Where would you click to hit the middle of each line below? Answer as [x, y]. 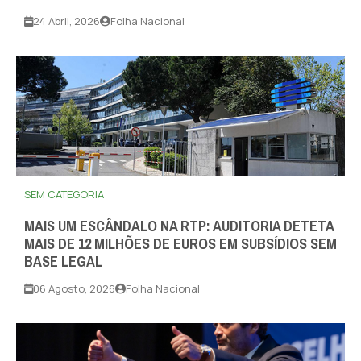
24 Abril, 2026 [66, 21]
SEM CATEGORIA [64, 195]
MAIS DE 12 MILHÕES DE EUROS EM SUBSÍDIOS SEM [180, 245]
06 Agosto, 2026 [74, 289]
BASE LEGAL [63, 262]
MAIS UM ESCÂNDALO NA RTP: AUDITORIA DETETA [179, 227]
